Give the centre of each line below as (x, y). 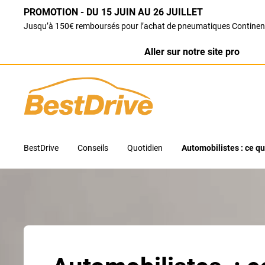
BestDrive (41, 148)
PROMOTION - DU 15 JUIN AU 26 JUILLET (116, 12)
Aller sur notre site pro (192, 52)
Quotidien (145, 148)
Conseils (93, 148)
